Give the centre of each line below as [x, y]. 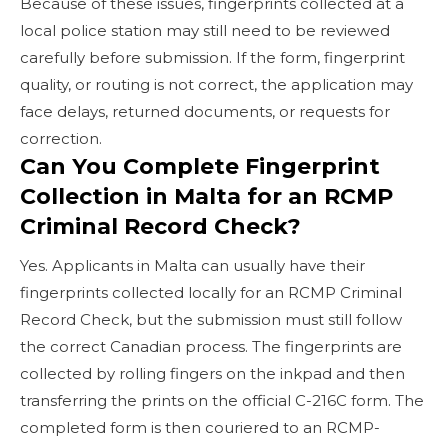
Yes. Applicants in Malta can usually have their [192, 265]
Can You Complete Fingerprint [200, 166]
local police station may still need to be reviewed [205, 30]
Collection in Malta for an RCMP [206, 196]
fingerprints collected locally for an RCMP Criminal [211, 292]
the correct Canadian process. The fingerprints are [211, 346]
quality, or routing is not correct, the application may [216, 84]
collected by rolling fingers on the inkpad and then [212, 373]
